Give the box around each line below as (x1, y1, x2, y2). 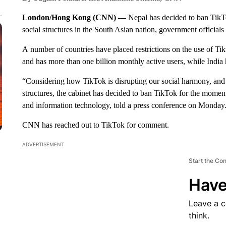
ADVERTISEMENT (22, 141, 64, 147)
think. (188, 210, 209, 220)
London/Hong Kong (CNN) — (22, 13, 128, 22)
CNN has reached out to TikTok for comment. (22, 121, 169, 129)
